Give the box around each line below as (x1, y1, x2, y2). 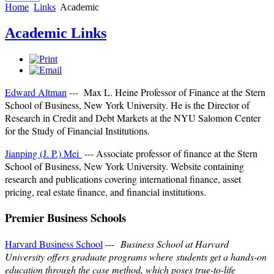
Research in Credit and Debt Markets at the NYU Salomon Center (5, 111, 261, 124)
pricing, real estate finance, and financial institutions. (5, 185, 206, 198)
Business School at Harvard (117, 237, 229, 251)
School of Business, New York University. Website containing (5, 159, 244, 172)
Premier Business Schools (5, 209, 126, 226)
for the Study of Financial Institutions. (5, 124, 150, 137)
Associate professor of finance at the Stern (96, 146, 257, 160)
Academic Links (5, 24, 106, 41)
